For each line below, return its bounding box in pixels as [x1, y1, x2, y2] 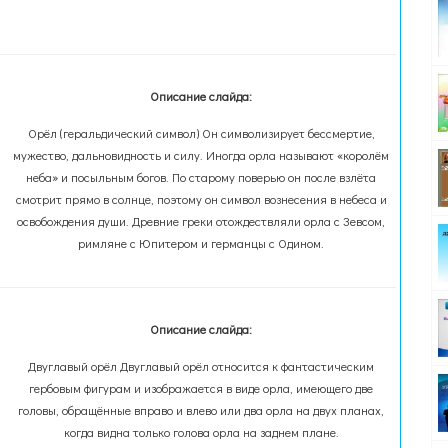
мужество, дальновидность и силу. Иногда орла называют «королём [13, 147, 390, 163]
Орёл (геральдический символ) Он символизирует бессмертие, [27, 125, 375, 141]
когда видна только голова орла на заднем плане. [63, 424, 339, 440]
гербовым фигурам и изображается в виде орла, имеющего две [29, 380, 374, 396]
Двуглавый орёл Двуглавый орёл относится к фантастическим [28, 358, 375, 374]
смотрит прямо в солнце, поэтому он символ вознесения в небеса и [15, 191, 387, 207]
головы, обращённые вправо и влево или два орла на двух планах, [18, 402, 385, 418]
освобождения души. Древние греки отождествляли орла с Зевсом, [17, 213, 386, 229]
